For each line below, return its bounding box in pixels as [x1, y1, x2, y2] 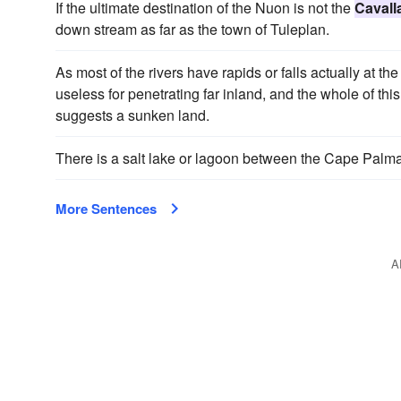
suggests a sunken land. [55, 105, 209, 125]
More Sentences [55, 199, 157, 218]
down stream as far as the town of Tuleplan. [55, 19, 329, 39]
